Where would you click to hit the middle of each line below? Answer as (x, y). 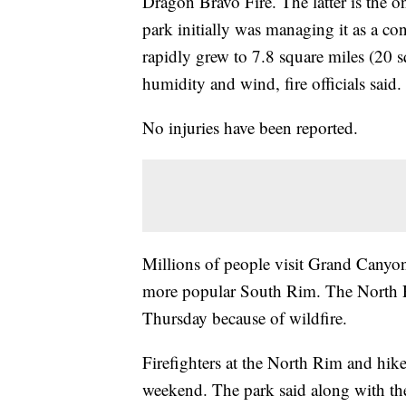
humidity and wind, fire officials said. (272, 83)
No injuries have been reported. (250, 128)
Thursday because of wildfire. (245, 318)
